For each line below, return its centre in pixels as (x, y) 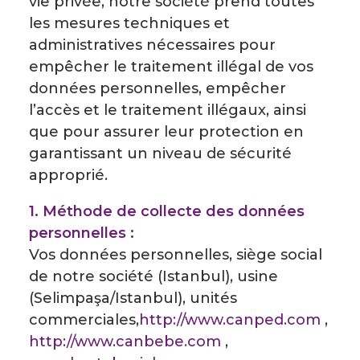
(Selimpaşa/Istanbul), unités (133, 298)
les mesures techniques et (129, 23)
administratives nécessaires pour (152, 45)
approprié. (68, 175)
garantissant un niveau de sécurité (160, 153)
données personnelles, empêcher (157, 88)
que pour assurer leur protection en (166, 132)
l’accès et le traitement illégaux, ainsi (168, 110)
